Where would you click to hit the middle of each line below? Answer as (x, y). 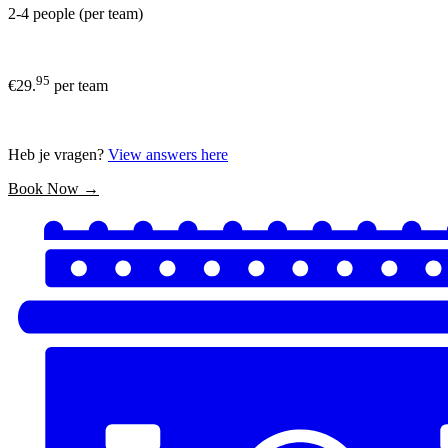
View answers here (168, 154)
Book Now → (53, 188)
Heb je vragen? (58, 154)
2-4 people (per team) (75, 14)
